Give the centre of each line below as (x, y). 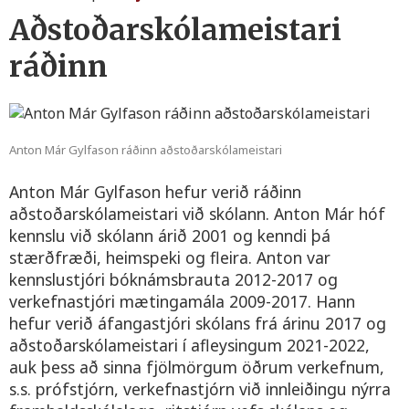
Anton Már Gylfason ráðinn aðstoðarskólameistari (146, 149)
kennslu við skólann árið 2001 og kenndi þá (170, 235)
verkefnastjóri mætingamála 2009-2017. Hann (182, 301)
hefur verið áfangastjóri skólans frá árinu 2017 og (198, 323)
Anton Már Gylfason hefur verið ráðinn (155, 191)
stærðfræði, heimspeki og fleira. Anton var (170, 257)
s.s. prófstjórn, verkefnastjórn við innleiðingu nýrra (200, 388)
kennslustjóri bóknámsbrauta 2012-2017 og (173, 279)
